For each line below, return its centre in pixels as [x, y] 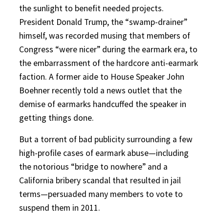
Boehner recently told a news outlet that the [100, 90]
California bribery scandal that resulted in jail [100, 180]
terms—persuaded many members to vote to [101, 194]
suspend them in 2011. [60, 208]
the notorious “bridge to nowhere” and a [93, 166]
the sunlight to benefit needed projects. [91, 8]
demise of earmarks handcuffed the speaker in [103, 104]
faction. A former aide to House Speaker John [102, 77]
